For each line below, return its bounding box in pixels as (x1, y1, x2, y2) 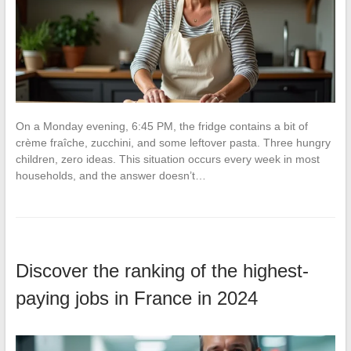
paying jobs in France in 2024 (15, 287, 258, 309)
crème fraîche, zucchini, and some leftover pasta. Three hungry (15, 136, 331, 149)
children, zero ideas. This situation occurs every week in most (15, 152, 320, 165)
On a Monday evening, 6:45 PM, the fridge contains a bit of (15, 119, 308, 132)
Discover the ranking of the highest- (15, 259, 309, 281)
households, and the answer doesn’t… (15, 168, 206, 182)
